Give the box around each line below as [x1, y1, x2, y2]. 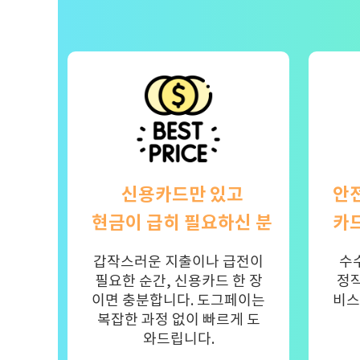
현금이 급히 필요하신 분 [92, 211, 272, 235]
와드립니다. [142, 329, 215, 349]
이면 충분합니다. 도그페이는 [92, 291, 265, 310]
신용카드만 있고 [121, 182, 243, 207]
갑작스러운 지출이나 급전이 [93, 252, 264, 272]
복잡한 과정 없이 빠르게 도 [96, 310, 260, 329]
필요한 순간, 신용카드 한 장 [94, 272, 263, 291]
